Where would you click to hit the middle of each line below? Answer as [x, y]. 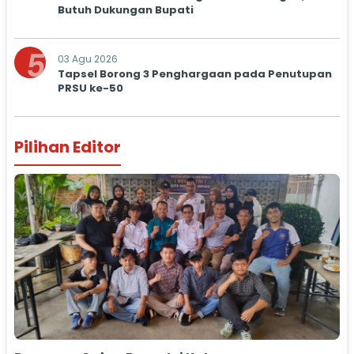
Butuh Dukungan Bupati [125, 10]
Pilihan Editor [67, 147]
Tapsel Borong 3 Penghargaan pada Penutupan [194, 74]
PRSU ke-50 [90, 88]
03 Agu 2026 [87, 59]
